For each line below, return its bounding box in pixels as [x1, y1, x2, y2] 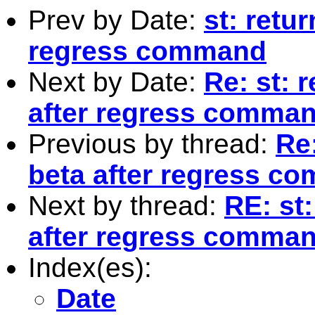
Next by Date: [28, 66, 204, 97]
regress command [28, 35, 266, 66]
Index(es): [28, 252, 152, 283]
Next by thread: [28, 190, 224, 221]
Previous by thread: [28, 128, 276, 159]
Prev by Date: [28, 4, 204, 35]
